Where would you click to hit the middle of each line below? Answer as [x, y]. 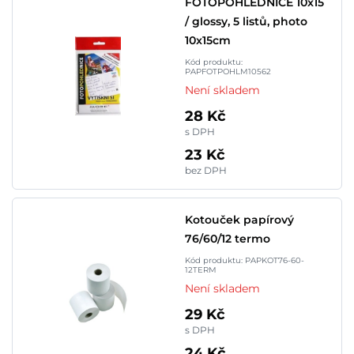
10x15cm [208, 40]
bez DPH [206, 170]
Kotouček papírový [239, 220]
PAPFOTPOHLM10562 [228, 72]
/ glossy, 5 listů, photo [246, 21]
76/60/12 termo [228, 239]
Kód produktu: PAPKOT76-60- [245, 260]
